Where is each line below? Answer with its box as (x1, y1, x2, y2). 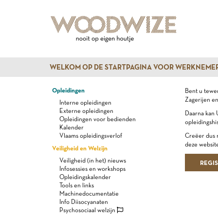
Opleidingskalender (59, 173, 111, 181)
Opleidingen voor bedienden (59, 115, 136, 123)
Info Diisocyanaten (59, 198, 108, 205)
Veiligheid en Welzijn (52, 144, 108, 152)
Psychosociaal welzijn (59, 206, 117, 214)
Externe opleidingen (59, 107, 113, 114)
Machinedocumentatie (59, 190, 119, 197)
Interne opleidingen (59, 99, 111, 106)
